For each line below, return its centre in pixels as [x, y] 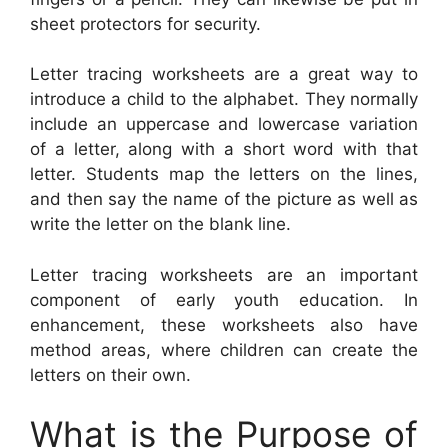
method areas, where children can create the [224, 349]
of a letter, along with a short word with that [224, 149]
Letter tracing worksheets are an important [224, 274]
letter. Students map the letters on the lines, [224, 174]
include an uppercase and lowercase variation [224, 124]
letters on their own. [110, 374]
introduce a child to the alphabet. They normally [224, 99]
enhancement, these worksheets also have [224, 324]
